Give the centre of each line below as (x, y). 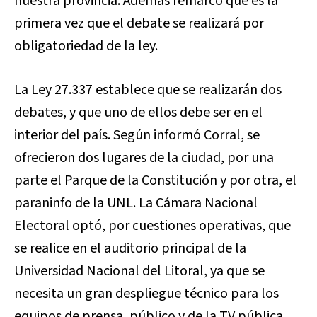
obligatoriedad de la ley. (86, 46)
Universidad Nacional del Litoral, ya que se (139, 271)
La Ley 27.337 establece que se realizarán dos (148, 90)
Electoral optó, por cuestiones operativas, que (152, 226)
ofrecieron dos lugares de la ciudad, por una (144, 158)
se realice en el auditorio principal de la (130, 249)
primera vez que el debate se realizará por (139, 24)
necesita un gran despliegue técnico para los (146, 294)
